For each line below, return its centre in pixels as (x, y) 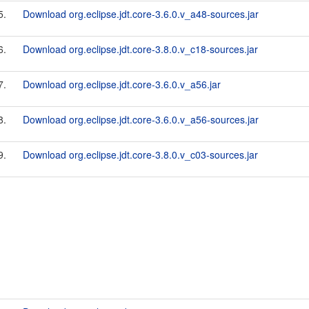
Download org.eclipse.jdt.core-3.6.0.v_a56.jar (122, 84)
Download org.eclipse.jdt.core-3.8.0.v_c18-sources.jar (140, 49)
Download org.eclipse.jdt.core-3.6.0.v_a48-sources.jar (141, 14)
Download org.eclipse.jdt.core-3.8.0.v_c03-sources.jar (140, 154)
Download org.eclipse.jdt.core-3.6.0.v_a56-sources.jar (141, 119)
